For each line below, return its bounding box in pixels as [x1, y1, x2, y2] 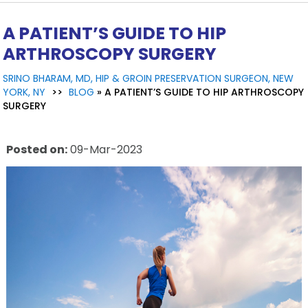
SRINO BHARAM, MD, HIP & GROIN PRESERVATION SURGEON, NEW [3, 71, 294, 85]
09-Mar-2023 [67, 141, 142, 157]
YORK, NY [3, 85, 46, 99]
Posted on [5, 141, 65, 157]
